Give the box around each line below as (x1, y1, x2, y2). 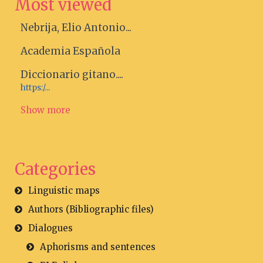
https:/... (21, 83, 50, 93)
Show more (21, 104, 70, 116)
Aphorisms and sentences (40, 241, 156, 252)
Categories (15, 159, 96, 179)
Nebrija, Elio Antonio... (21, 21, 131, 34)
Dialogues (28, 222, 73, 234)
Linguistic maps (28, 185, 100, 196)
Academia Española (21, 45, 120, 58)
